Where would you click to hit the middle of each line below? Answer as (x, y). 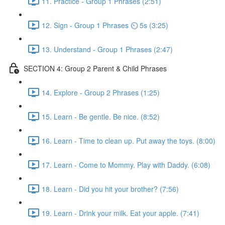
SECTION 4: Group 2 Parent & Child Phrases (95, 68)
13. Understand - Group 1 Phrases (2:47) (107, 49)
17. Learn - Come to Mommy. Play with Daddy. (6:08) (126, 164)
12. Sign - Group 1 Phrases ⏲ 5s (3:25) (105, 25)
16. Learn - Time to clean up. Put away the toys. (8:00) (129, 140)
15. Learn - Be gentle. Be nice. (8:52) (101, 116)
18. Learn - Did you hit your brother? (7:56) (110, 189)
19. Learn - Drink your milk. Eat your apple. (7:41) (121, 213)
